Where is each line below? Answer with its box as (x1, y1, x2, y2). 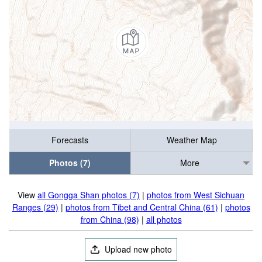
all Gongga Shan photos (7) (37, 189, 140, 201)
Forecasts (51, 134, 88, 146)
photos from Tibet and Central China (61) (65, 201, 218, 213)
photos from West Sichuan (147, 189, 244, 201)
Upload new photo (102, 243, 173, 255)
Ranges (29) (12, 201, 58, 213)
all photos (146, 213, 182, 225)
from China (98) (80, 213, 139, 225)
